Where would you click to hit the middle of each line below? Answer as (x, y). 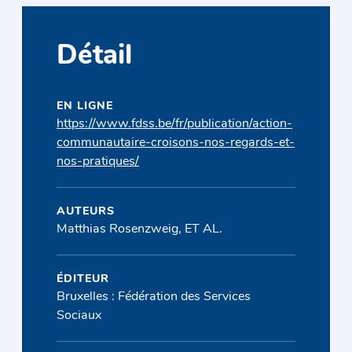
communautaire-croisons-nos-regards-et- (176, 143)
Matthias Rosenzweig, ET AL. (140, 229)
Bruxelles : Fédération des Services (154, 297)
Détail (95, 57)
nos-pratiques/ (98, 161)
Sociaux (79, 315)
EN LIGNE (85, 106)
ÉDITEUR (83, 279)
